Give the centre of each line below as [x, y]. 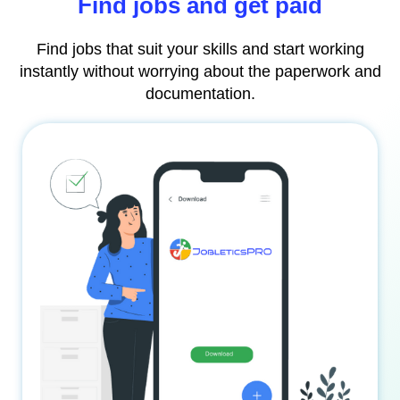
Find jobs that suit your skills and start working [200, 49]
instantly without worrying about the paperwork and [200, 71]
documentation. [200, 93]
